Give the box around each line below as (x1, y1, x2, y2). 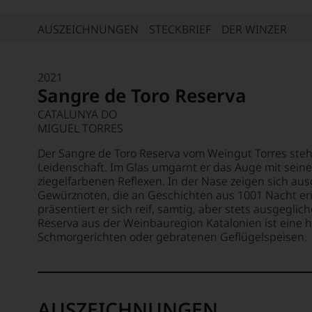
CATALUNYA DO (38, 107, 117, 122)
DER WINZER (221, 21, 287, 37)
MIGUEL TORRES (38, 120, 123, 136)
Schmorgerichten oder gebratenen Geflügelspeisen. (38, 229, 307, 244)
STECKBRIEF (149, 21, 211, 37)
